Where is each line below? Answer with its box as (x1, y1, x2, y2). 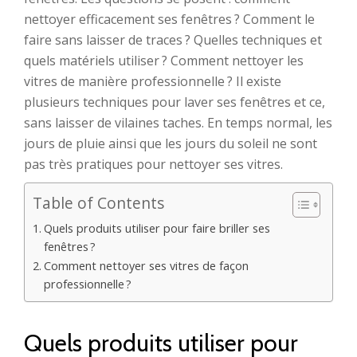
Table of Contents (33, 192, 164, 214)
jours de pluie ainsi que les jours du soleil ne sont (24, 135, 317, 152)
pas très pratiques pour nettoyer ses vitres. (24, 155, 283, 173)
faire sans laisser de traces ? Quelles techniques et (24, 31, 322, 49)
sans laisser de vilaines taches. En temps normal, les (24, 114, 332, 131)
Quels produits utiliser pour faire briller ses (43, 221, 270, 236)
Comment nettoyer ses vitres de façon (43, 258, 249, 273)
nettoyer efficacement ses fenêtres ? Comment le (24, 10, 315, 28)
